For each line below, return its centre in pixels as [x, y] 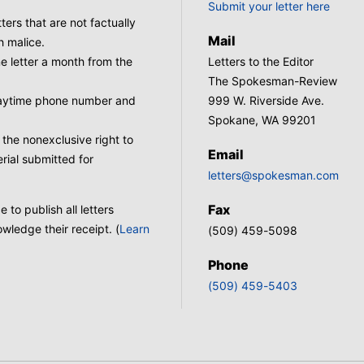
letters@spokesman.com [273, 175]
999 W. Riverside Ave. [266, 100]
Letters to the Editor [261, 61]
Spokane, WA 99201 [262, 120]
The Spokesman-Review [273, 81]
